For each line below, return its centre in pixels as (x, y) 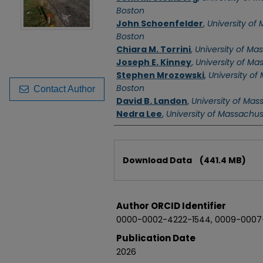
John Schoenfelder (160, 23)
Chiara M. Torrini (154, 49)
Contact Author (62, 89)
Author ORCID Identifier (171, 206)
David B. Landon (152, 101)
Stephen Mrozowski (160, 75)
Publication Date (156, 238)
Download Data (158, 160)
